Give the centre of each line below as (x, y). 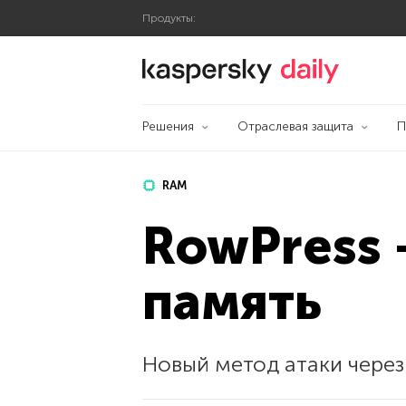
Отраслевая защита (295, 126)
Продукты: (169, 18)
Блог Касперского (333, 65)
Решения (168, 126)
